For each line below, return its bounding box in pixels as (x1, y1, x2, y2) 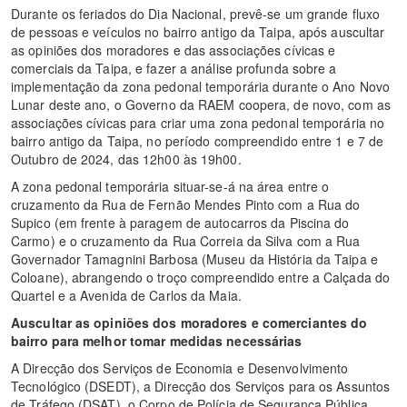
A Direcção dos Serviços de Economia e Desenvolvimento (11, 359, 349, 378)
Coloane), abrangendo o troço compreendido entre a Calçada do (11, 268, 391, 287)
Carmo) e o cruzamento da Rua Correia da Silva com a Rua (11, 232, 361, 251)
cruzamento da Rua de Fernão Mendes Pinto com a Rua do (11, 195, 361, 214)
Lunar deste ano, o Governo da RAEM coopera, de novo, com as (11, 95, 391, 114)
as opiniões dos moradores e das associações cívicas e (11, 41, 336, 60)
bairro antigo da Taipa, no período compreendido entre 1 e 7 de (11, 132, 384, 151)
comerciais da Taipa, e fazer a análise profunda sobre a (11, 59, 337, 78)
